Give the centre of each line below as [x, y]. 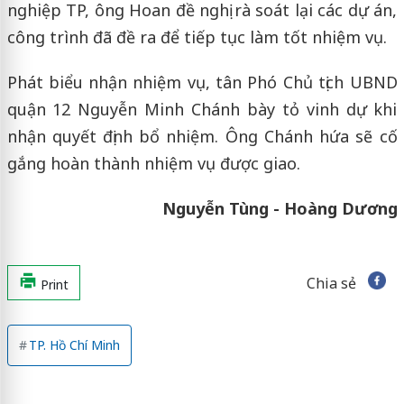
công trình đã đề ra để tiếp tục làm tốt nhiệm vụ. [197, 37]
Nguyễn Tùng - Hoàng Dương [280, 209]
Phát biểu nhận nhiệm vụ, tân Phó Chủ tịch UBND [202, 83]
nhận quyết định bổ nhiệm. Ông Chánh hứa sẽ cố [202, 137]
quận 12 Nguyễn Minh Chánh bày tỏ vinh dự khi [202, 110]
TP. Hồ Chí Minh [74, 345]
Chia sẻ [331, 284]
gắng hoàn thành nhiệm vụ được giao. [153, 164]
